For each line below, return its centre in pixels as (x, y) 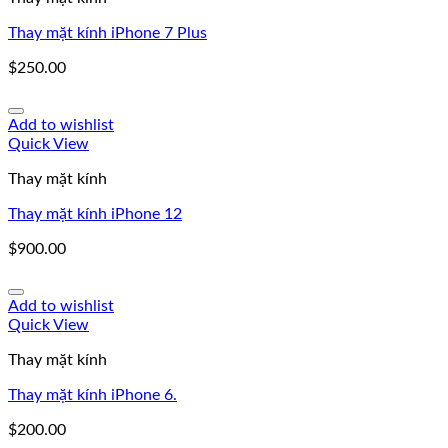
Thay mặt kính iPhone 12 (95, 214)
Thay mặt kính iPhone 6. (92, 395)
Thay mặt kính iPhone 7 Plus (107, 33)
